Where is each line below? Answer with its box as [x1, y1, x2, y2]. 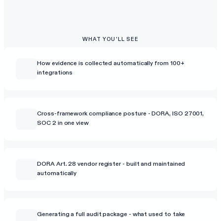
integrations [37, 68, 73, 76]
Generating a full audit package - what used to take [37, 210, 185, 218]
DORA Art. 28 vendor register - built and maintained [37, 159, 185, 167]
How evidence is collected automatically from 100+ [37, 59, 184, 67]
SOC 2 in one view [37, 118, 89, 126]
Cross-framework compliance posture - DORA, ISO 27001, [37, 109, 204, 117]
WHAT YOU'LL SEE [82, 36, 139, 43]
